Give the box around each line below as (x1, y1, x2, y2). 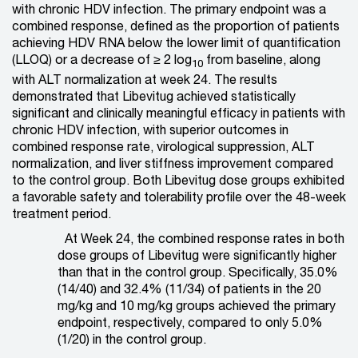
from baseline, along (203, 55, 320, 66)
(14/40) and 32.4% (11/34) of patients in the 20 (58, 284, 321, 296)
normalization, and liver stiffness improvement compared (12, 159, 333, 171)
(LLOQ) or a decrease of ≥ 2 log (12, 55, 192, 66)
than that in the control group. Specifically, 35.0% (58, 268, 338, 280)
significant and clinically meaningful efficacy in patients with (12, 109, 345, 121)
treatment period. (12, 209, 111, 221)
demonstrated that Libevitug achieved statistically (12, 92, 296, 104)
